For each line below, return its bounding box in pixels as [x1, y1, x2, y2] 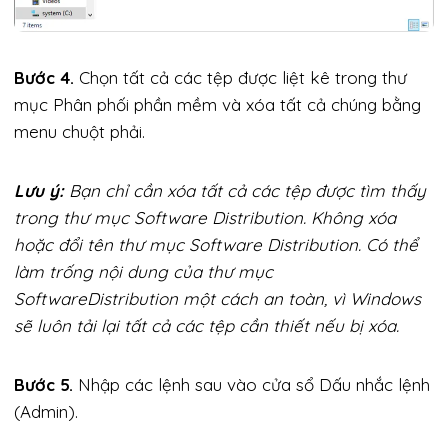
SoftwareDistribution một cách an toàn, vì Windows [14, 287, 421, 309]
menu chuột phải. [14, 120, 145, 142]
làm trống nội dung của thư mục [14, 260, 273, 282]
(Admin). [14, 400, 78, 422]
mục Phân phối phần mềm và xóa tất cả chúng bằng [14, 93, 421, 115]
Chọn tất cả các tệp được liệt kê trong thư [74, 66, 407, 88]
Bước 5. [14, 373, 73, 395]
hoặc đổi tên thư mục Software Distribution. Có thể [14, 233, 418, 255]
